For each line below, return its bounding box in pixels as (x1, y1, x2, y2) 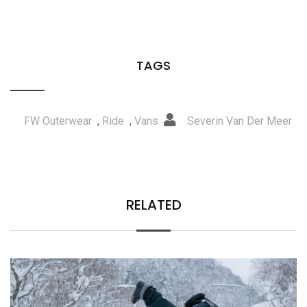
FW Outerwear (23, 114, 92, 128)
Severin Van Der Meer (186, 114, 292, 128)
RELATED (125, 195, 182, 215)
